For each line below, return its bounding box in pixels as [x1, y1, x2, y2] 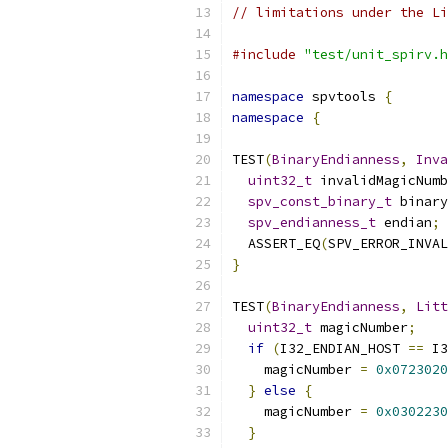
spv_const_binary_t [248, 193, 392, 210]
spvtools [304, 88, 384, 105]
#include [232, 46, 296, 63]
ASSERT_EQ [232, 235, 320, 252]
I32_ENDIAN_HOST [280, 340, 408, 357]
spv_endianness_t [248, 214, 376, 231]
